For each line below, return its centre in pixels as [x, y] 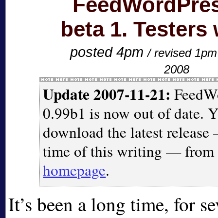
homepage [74, 170]
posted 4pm [109, 52]
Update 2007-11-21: [107, 94]
